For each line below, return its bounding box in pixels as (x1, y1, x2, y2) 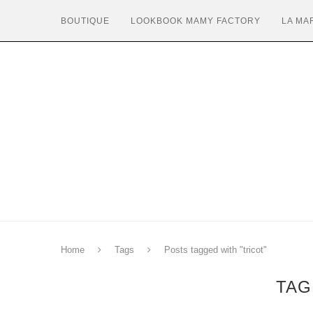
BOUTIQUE (61, 16, 110, 26)
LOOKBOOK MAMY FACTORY (131, 16, 261, 26)
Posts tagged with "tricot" (164, 245, 267, 255)
